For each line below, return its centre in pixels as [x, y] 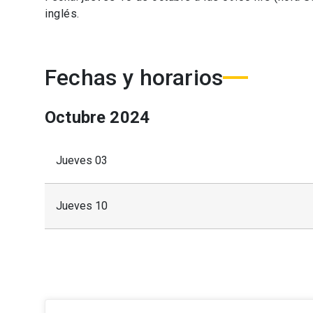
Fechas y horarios [134, 77]
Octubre [75, 117]
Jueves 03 [82, 160]
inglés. [62, 13]
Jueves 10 [82, 205]
